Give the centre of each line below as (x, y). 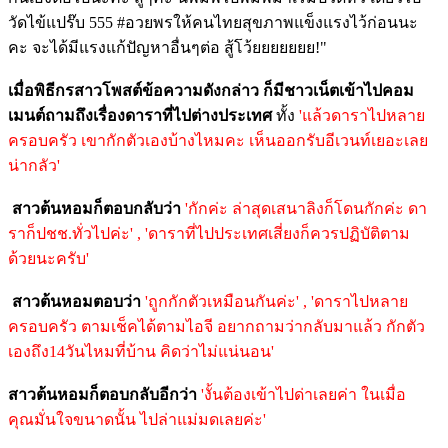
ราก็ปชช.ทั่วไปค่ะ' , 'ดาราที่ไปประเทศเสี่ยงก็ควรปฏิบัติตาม (209, 233)
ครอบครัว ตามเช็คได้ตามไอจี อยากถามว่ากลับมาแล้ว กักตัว (216, 326)
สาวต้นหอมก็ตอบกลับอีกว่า (104, 394)
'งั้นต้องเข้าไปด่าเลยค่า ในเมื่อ (303, 394)
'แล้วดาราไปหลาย (362, 115)
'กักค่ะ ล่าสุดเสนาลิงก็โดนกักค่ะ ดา (306, 208)
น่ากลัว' (34, 165)
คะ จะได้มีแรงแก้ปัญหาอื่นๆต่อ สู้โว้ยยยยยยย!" (167, 47)
